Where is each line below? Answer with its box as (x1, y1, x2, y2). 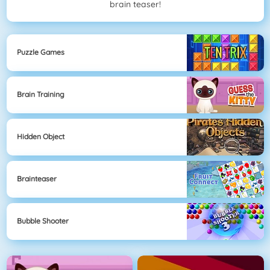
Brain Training (17, 90, 64, 99)
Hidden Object (17, 132, 64, 142)
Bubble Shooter (17, 216, 69, 226)
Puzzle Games (17, 48, 64, 57)
